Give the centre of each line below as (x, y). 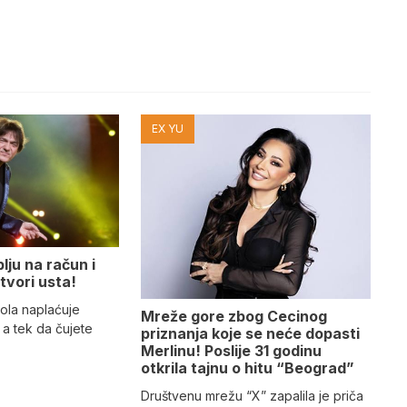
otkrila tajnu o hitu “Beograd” (247, 368)
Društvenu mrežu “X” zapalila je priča (252, 396)
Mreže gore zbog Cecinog (233, 317)
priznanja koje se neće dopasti (250, 334)
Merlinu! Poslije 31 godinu (231, 351)
